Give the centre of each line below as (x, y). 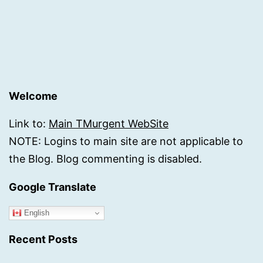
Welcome (33, 96)
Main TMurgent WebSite (109, 123)
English (36, 213)
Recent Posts (43, 239)
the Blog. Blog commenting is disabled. (105, 159)
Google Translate (53, 187)
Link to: (29, 123)
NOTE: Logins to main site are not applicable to (126, 141)
